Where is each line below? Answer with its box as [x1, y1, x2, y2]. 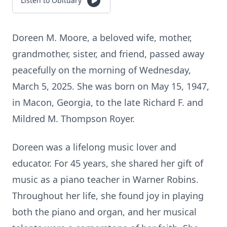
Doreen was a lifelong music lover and [12, 141, 176, 153]
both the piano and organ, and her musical [12, 206, 197, 218]
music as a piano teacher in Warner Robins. [12, 173, 199, 185]
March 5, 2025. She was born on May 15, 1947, [12, 80, 209, 92]
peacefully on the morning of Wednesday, [12, 64, 191, 76]
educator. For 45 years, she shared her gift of [12, 157, 203, 169]
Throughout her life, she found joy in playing [12, 190, 204, 202]
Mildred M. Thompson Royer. [12, 112, 135, 125]
